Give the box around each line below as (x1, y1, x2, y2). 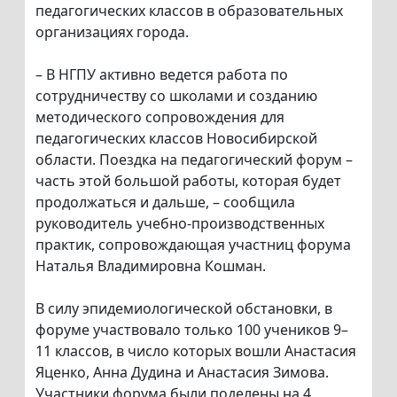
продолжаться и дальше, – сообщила (35, 192, 295, 213)
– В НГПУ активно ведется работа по (35, 65, 288, 85)
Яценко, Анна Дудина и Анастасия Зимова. (35, 362, 329, 383)
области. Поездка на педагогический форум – (35, 150, 353, 170)
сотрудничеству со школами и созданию (35, 86, 317, 106)
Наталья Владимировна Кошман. (35, 256, 266, 276)
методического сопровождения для (35, 107, 284, 128)
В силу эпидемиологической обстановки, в (35, 299, 332, 319)
